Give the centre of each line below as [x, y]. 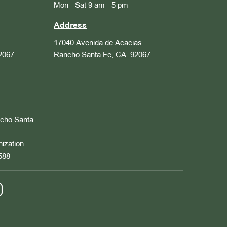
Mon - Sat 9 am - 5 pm [91, 5]
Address [70, 26]
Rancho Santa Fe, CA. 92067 [102, 55]
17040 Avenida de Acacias [98, 43]
